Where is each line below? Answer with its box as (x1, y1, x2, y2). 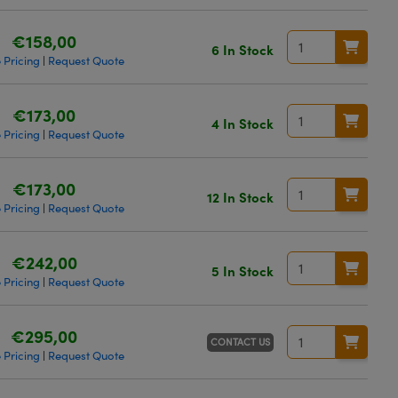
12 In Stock (206, 187, 274, 206)
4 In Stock (211, 113, 274, 132)
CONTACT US (210, 334, 270, 348)
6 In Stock (211, 39, 274, 59)
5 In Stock (211, 260, 274, 280)
